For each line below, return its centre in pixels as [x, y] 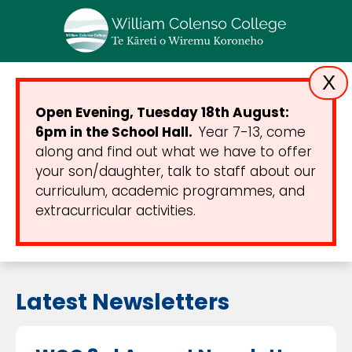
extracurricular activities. [115, 210]
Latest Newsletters [123, 302]
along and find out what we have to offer [174, 151]
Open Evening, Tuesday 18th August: [162, 112]
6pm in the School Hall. [117, 132]
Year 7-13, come [252, 132]
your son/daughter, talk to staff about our [176, 171]
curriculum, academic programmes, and [170, 191]
